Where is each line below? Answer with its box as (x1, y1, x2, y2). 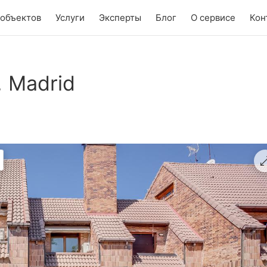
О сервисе (190, 11, 235, 23)
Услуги (55, 11, 85, 23)
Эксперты (98, 11, 141, 23)
